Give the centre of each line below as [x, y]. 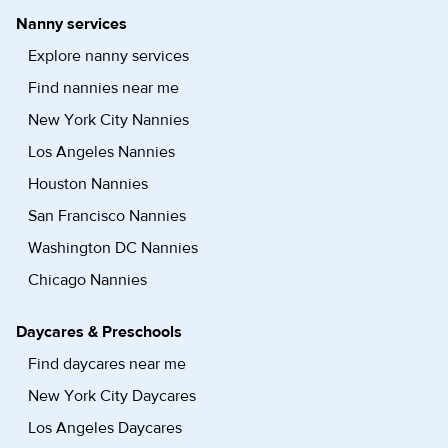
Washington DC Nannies [113, 248]
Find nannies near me [103, 88]
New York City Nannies [108, 120]
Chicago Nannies [87, 280]
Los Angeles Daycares [105, 428]
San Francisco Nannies [107, 216]
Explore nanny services [108, 56]
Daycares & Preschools [99, 332]
